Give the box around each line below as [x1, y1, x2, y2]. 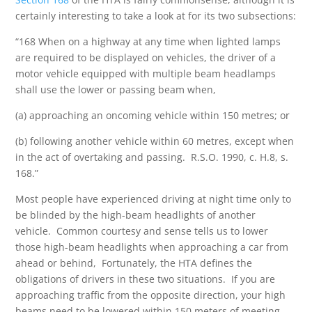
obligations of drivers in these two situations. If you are [15, 272, 276, 286]
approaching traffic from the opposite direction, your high [15, 288, 286, 302]
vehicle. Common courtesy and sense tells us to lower [15, 224, 269, 237]
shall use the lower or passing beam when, [15, 83, 217, 96]
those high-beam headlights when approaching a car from [15, 240, 289, 253]
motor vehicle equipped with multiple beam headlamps [15, 67, 276, 80]
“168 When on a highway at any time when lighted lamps [15, 35, 281, 48]
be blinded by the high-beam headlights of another [15, 208, 256, 221]
